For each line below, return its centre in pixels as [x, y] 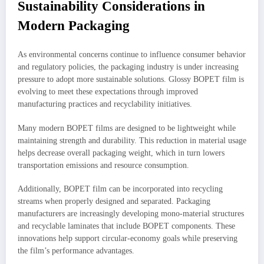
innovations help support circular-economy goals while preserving [128, 238]
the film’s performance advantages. [76, 250]
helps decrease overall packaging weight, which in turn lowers [121, 153]
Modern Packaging [74, 25]
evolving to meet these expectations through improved [108, 92]
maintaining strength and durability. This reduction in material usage [132, 140]
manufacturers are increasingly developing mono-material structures [131, 213]
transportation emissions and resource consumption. [103, 165]
